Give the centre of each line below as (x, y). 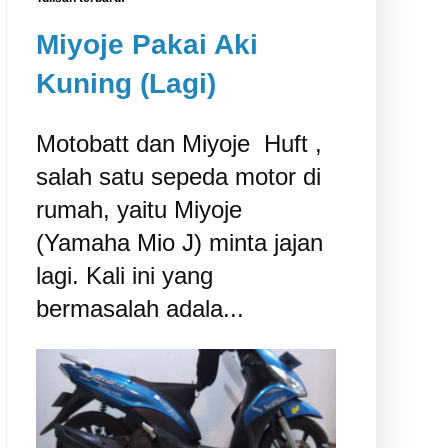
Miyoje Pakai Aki (147, 44)
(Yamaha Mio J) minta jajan (179, 242)
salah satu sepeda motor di (178, 176)
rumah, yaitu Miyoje (139, 209)
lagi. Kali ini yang (124, 275)
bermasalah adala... (140, 308)
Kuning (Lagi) (126, 83)
